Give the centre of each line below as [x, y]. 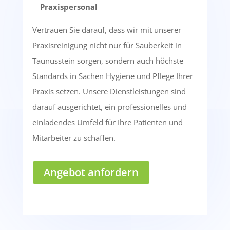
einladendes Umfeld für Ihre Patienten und [107, 122]
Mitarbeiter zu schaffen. [74, 137]
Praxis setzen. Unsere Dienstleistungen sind [109, 91]
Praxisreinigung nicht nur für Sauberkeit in [107, 45]
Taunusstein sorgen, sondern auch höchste [108, 60]
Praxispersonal [69, 6]
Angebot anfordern [91, 172]
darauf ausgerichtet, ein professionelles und [109, 107]
